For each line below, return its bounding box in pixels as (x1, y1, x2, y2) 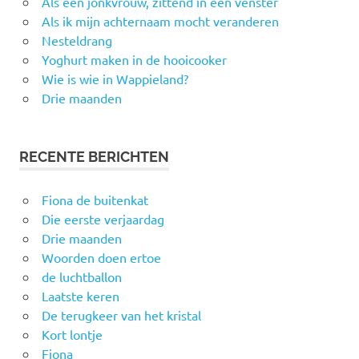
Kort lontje (41, 325, 103, 342)
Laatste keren (41, 287, 119, 304)
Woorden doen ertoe (41, 248, 161, 265)
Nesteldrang (41, 31, 112, 48)
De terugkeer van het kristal (41, 306, 201, 323)
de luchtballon (41, 268, 122, 284)
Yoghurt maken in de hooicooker (41, 50, 227, 67)
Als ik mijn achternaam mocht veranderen (41, 12, 279, 29)
